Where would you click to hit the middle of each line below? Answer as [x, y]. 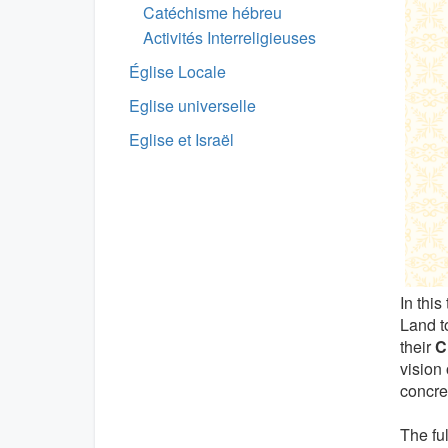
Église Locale [177, 71]
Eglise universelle [192, 105]
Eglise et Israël [181, 139]
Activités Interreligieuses [229, 37]
